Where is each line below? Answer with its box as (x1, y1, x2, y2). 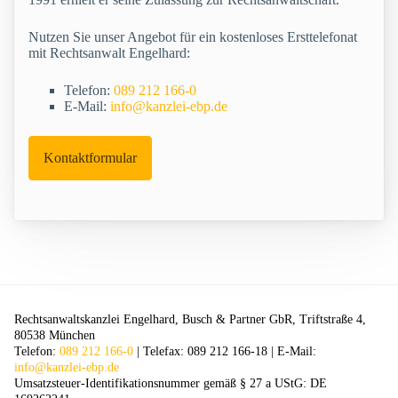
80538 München (14, 329, 95, 343)
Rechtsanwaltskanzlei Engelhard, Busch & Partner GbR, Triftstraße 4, (14, 313, 366, 327)
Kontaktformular (44, 150, 137, 166)
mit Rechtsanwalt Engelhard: (28, 45, 190, 61)
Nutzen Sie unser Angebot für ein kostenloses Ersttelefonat (28, 29, 357, 45)
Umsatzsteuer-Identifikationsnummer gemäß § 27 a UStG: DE (14, 377, 327, 391)
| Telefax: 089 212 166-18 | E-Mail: (133, 345, 316, 359)
